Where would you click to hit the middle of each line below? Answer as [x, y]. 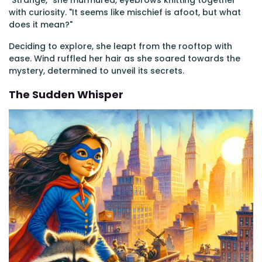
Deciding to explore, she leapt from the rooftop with [120, 46]
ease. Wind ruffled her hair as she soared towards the [125, 58]
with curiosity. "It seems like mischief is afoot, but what [125, 12]
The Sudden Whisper [66, 94]
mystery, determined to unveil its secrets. [96, 71]
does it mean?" [41, 25]
